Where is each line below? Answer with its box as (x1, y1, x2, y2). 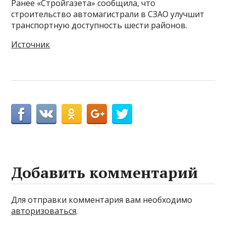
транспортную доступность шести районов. (11, 20, 188, 31)
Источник (11, 39, 50, 50)
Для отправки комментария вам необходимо (11, 194, 193, 205)
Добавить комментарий (11, 162, 198, 183)
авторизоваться (11, 205, 77, 216)
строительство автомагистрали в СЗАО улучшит (11, 9, 205, 20)
